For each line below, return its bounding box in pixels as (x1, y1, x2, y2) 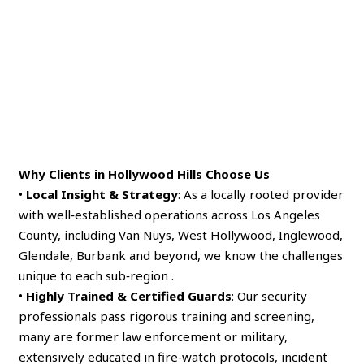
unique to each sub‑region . (19, 266, 175, 284)
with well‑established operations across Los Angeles (19, 206, 321, 223)
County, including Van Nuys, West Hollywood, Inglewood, (19, 226, 344, 243)
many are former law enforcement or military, (19, 327, 288, 344)
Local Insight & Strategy (26, 185, 179, 202)
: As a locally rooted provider (178, 185, 344, 202)
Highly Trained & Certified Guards (26, 287, 232, 304)
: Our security (232, 287, 308, 304)
